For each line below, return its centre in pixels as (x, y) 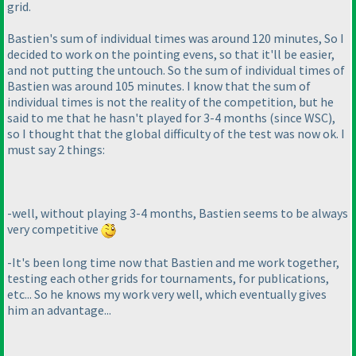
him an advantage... (59, 310)
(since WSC (299, 117)
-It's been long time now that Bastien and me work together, (173, 262)
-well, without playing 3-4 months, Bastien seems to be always (178, 213)
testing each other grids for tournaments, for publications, (168, 278)
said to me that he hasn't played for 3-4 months (138, 117)
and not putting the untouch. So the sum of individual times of (176, 70)
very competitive (54, 228)
